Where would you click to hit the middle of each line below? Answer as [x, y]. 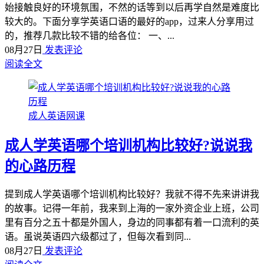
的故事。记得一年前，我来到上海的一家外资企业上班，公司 [132, 209]
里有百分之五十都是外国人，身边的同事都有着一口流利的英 [132, 223]
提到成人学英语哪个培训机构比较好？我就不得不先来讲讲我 [132, 194]
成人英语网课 [57, 115]
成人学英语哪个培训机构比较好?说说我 [128, 145]
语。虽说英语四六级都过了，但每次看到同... [98, 237]
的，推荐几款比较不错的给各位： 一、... [90, 35]
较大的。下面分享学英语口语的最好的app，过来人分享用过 [129, 21]
